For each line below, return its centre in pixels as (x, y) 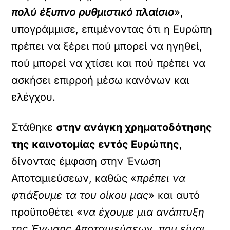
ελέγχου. (34, 97)
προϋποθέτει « (47, 212)
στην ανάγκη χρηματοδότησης (134, 127)
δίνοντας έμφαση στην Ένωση (86, 161)
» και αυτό (174, 195)
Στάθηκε (34, 127)
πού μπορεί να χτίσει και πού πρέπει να (109, 63)
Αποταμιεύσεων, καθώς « (74, 178)
